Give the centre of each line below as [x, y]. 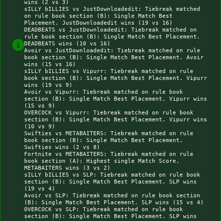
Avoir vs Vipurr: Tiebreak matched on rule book [104, 92]
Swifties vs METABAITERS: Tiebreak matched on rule [109, 133]
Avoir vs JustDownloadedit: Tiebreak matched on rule [112, 51]
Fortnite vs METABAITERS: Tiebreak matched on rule [109, 154]
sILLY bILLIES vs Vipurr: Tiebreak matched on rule [109, 71]
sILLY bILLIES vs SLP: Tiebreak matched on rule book [112, 175]
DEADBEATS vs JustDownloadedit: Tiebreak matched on [110, 30]
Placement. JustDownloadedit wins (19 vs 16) [98, 23]
